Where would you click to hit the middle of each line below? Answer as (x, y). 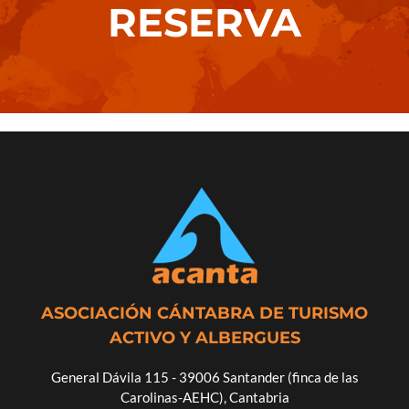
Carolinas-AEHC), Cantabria (204, 398)
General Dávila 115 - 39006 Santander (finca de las (204, 378)
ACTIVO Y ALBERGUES (204, 338)
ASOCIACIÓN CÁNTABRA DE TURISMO (204, 314)
